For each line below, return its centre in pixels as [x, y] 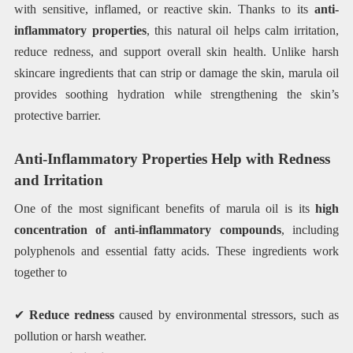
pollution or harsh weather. [80, 336]
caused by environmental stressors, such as [227, 315]
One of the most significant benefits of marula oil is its [165, 208]
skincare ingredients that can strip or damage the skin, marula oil [176, 73]
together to [40, 272]
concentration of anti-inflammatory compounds [147, 229]
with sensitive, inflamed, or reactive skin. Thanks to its [164, 9]
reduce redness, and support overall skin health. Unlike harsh [176, 52]
